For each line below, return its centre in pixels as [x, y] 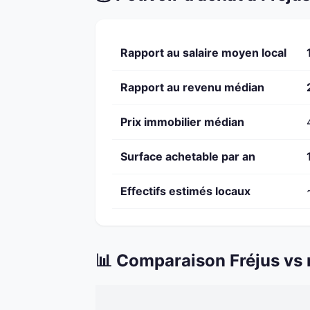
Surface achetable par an [188, 157]
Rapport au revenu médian [192, 88]
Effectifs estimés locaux [185, 191]
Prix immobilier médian [182, 122]
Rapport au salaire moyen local [203, 53]
